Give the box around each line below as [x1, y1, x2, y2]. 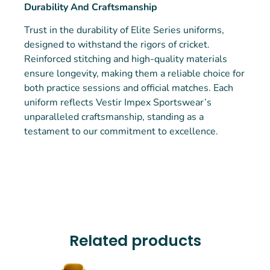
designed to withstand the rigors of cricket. [24, 38, 210, 52]
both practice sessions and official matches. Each [24, 81, 233, 95]
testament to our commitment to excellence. [24, 125, 218, 139]
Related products [69, 230, 201, 252]
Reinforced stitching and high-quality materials [24, 52, 227, 66]
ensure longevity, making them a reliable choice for [24, 67, 245, 81]
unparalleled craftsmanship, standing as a [24, 110, 204, 124]
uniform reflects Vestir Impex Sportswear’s [24, 96, 212, 110]
